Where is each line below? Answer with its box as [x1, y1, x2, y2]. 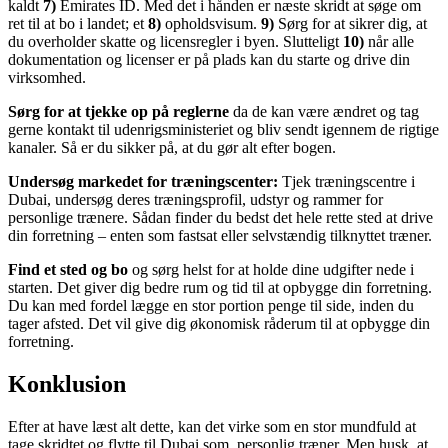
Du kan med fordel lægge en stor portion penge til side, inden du [8, 297, 414, 315]
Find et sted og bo [8, 261, 128, 279]
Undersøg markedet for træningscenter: [8, 173, 278, 191]
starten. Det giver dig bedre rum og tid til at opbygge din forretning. [8, 279, 432, 297]
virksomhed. [8, 69, 86, 87]
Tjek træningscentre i [278, 173, 415, 191]
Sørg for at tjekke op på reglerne [8, 103, 233, 121]
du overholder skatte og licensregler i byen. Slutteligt [8, 33, 343, 51]
